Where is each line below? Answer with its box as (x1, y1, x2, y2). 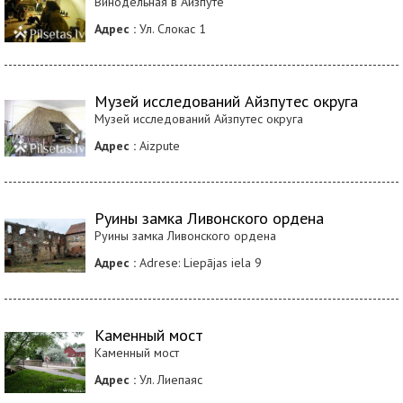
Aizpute (136, 138, 180, 155)
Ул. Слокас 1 (136, 21, 206, 38)
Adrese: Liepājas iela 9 (136, 255, 262, 272)
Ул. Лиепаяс (136, 372, 202, 389)
